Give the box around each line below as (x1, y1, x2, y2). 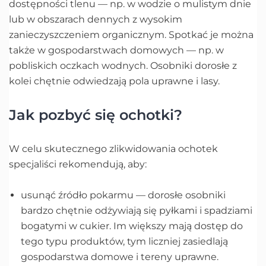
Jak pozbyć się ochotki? (9, 106, 182, 123)
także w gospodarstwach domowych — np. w (9, 44, 224, 56)
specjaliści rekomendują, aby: (9, 158, 147, 170)
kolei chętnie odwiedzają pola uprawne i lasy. (9, 75, 220, 87)
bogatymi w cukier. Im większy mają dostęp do (21, 220, 243, 232)
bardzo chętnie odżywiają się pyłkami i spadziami (21, 204, 252, 216)
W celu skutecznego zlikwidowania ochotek (9, 142, 218, 154)
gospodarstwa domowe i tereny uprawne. (21, 251, 218, 262)
